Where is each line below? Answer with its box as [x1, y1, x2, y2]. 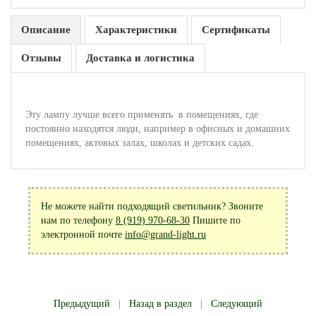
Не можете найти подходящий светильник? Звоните [41, 201, 263, 212]
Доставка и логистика [86, 52, 195, 63]
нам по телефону [41, 215, 116, 226]
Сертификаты [202, 24, 270, 35]
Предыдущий [54, 298, 110, 309]
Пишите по [190, 215, 241, 226]
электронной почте [41, 229, 125, 240]
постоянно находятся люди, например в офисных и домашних [25, 123, 290, 134]
